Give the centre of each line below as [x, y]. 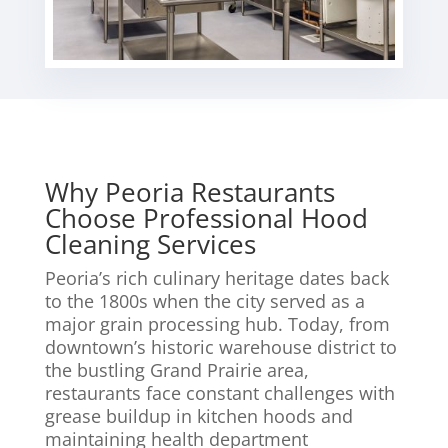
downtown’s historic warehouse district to [220, 347]
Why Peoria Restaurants [189, 192]
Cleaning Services [150, 244]
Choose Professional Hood [206, 218]
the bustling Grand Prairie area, [176, 370]
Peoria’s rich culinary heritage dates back [216, 278]
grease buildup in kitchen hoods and [198, 416]
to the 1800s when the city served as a [204, 301]
